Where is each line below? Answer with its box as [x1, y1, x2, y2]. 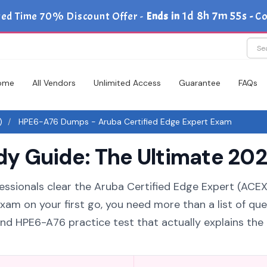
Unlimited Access [94, 77, 161, 88]
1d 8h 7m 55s [182, 8, 247, 23]
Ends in [144, 10, 182, 23]
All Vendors [32, 77, 76, 88]
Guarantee [179, 77, 221, 88]
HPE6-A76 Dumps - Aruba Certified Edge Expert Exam [16, 116, 232, 127]
